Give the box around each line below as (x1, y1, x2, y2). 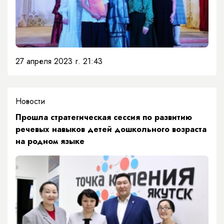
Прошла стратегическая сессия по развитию (15, 111, 192, 123)
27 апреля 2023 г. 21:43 (15, 55, 102, 67)
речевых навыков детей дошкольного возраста (15, 123, 206, 135)
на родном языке (15, 135, 84, 147)
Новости (15, 95, 45, 107)
